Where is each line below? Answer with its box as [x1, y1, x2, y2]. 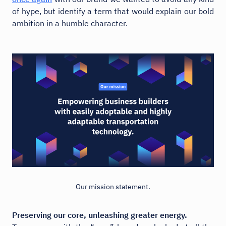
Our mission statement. [76, 182, 150, 191]
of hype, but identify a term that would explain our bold [12, 6, 214, 16]
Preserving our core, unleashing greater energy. [12, 209, 187, 220]
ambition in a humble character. [12, 18, 128, 28]
